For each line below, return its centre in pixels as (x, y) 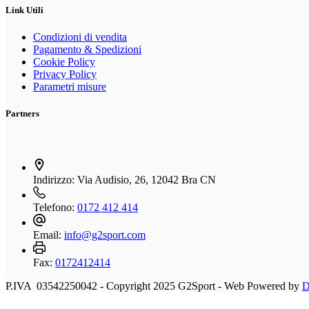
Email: (49, 235)
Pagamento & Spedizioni (87, 50)
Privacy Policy (65, 74)
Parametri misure (70, 87)
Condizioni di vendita (80, 37)
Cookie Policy (64, 62)
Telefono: (55, 207)
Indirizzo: (55, 179)
